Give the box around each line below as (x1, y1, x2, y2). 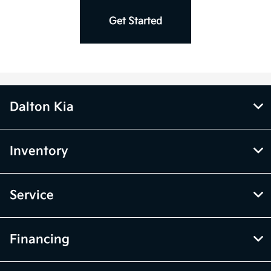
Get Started (109, 16, 162, 28)
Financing (10, 232, 70, 247)
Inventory (10, 144, 68, 159)
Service (10, 188, 54, 203)
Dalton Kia (10, 100, 74, 115)
